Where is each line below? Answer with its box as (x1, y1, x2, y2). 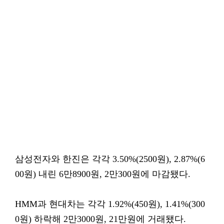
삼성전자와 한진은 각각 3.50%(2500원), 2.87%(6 (15, 154, 205, 164)
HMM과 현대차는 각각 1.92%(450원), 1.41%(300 (15, 199, 205, 209)
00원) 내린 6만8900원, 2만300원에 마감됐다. (15, 169, 190, 179)
